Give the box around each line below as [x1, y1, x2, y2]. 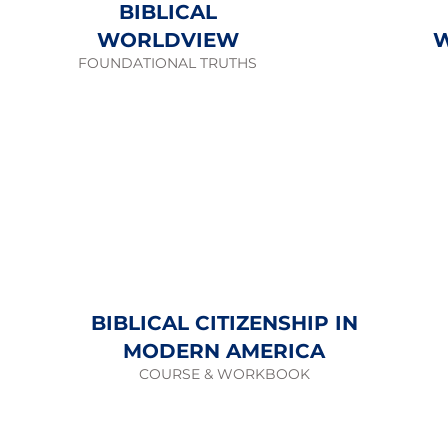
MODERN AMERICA [123, 339, 326, 363]
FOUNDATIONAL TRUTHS [78, 54, 257, 72]
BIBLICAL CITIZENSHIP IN [90, 311, 358, 335]
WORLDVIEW [96, 28, 239, 52]
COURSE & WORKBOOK [138, 365, 310, 383]
